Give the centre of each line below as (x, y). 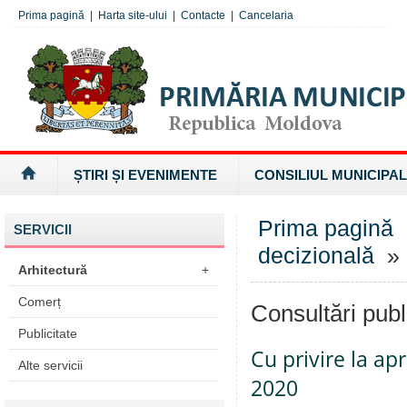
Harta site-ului (133, 15)
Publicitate (48, 333)
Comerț (40, 302)
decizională (316, 256)
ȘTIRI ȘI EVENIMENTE (145, 175)
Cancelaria (266, 15)
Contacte (203, 15)
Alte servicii (50, 365)
